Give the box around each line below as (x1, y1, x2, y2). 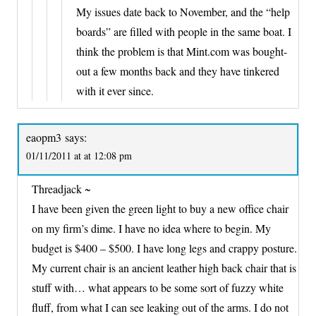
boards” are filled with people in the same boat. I (76, 24, 291, 39)
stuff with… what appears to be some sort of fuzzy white (32, 280, 284, 296)
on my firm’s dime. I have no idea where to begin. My (32, 221, 271, 236)
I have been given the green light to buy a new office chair (32, 201, 288, 217)
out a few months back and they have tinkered (76, 63, 279, 79)
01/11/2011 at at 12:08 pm (26, 149, 132, 163)
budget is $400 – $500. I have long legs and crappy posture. (32, 241, 297, 256)
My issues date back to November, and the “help (76, 4, 290, 20)
